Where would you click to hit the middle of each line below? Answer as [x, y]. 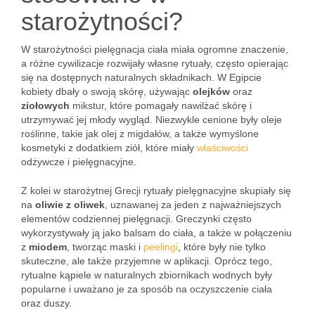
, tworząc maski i [105, 247]
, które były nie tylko [222, 247]
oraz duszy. [46, 303]
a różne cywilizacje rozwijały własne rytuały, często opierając [155, 63]
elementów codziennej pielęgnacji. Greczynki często [136, 219]
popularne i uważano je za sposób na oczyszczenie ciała [147, 289]
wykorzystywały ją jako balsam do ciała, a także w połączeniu [156, 233]
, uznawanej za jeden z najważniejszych [193, 205]
